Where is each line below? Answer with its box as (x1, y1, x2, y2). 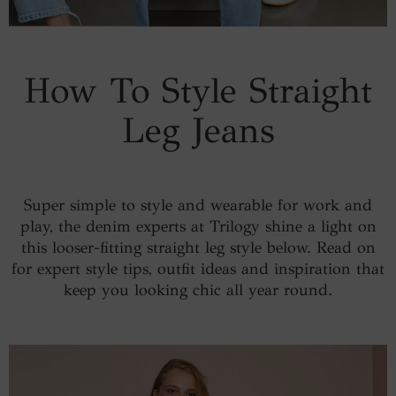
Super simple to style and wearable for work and (24, 195, 372, 215)
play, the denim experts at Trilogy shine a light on (19, 217, 377, 236)
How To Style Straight (24, 69, 372, 112)
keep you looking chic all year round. (64, 280, 332, 300)
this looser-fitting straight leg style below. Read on (20, 238, 376, 257)
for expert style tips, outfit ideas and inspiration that (11, 259, 385, 278)
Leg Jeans (121, 109, 275, 152)
